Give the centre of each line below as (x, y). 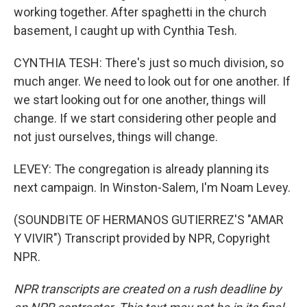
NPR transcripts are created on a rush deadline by (148, 289)
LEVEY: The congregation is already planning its (142, 169)
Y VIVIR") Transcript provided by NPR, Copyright (142, 238)
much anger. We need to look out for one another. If (152, 81)
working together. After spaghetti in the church (140, 12)
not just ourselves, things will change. (116, 137)
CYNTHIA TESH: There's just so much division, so (149, 63)
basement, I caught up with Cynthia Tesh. (125, 30)
